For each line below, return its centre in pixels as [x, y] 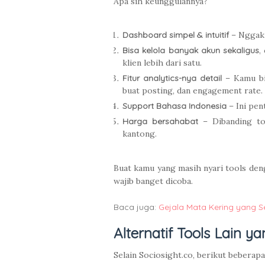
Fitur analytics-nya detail [172, 78]
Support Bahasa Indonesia [174, 106]
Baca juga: [136, 207]
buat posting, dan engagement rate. [193, 91]
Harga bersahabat [161, 122]
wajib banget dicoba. [153, 181]
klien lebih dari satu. [162, 63]
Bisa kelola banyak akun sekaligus [191, 51]
